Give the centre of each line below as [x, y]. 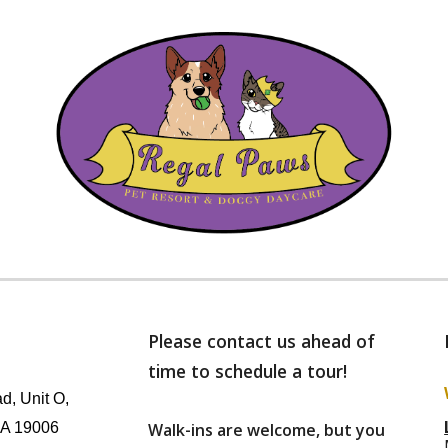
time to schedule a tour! [250, 371]
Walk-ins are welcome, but [252, 430]
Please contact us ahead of [262, 341]
